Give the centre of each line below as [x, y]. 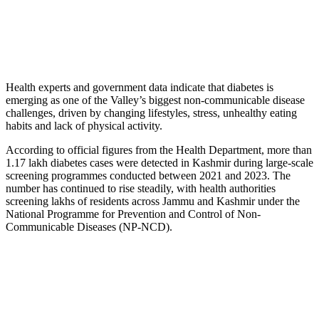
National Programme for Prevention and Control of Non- [133, 214]
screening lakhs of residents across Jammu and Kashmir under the [153, 201]
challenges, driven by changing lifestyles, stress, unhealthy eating [151, 113]
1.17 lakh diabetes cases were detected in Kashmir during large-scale [159, 162]
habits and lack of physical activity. [84, 125]
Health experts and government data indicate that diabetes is [140, 87]
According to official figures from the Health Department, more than [159, 150]
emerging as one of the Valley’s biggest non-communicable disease [155, 100]
